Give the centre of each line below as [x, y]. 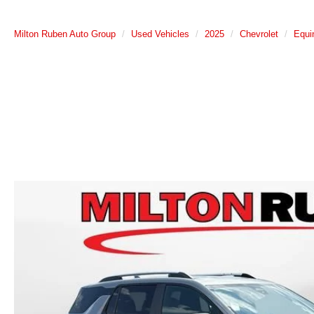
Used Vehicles [160, 34]
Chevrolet [259, 34]
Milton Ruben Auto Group [65, 34]
